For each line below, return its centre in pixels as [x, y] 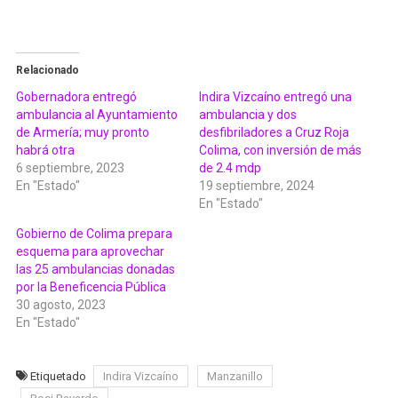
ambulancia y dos [248, 115]
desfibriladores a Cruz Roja [274, 133]
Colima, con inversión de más [280, 151]
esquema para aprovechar [90, 252]
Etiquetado [59, 377]
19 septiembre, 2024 [257, 186]
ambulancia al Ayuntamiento [96, 115]
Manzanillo [235, 377]
